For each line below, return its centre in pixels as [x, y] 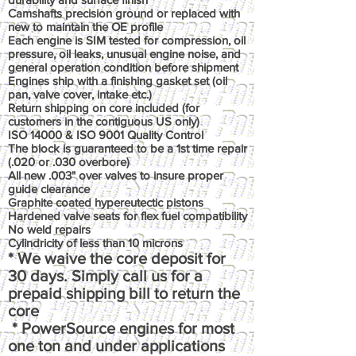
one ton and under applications [116, 346]
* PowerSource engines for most [123, 328]
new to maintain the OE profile [85, 27]
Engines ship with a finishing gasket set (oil [118, 81]
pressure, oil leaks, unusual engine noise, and [124, 54]
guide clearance [49, 189]
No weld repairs [49, 229]
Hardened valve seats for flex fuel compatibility [128, 216]
